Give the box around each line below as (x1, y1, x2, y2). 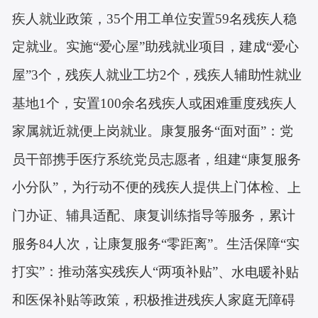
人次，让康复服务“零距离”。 (53, 236, 227, 251)
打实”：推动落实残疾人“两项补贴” (12, 264, 219, 280)
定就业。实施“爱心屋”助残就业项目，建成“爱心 (12, 39, 300, 55)
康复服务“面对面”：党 (160, 123, 294, 138)
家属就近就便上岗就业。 (12, 123, 161, 138)
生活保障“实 (226, 236, 300, 251)
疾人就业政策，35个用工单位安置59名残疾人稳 (12, 11, 297, 26)
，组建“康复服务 (201, 151, 302, 167)
